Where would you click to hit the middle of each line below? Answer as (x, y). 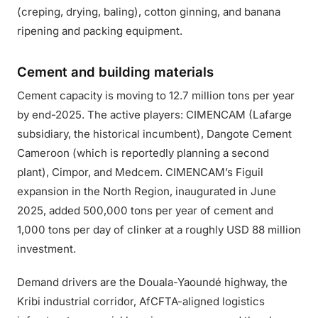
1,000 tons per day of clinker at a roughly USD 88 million (159, 230)
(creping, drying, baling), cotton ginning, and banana (149, 12)
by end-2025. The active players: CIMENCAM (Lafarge (154, 115)
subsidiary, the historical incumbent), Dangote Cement (154, 134)
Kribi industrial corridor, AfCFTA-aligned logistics (141, 301)
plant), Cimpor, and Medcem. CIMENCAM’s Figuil (140, 172)
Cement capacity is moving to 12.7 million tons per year (156, 95)
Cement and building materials (115, 72)
